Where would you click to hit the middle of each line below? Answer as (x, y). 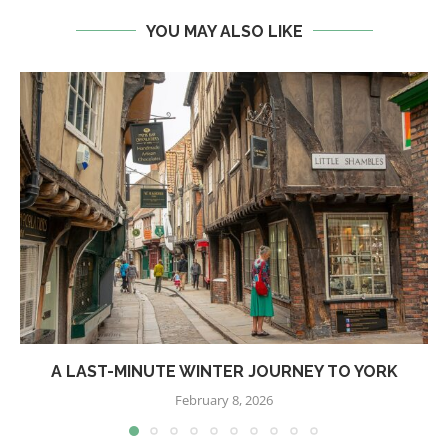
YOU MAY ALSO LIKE (224, 31)
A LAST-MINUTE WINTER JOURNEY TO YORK (224, 371)
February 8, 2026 (224, 399)
